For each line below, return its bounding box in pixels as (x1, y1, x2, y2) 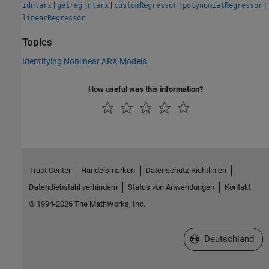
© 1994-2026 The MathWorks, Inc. (28, 199, 145, 209)
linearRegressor (22, 14, 85, 23)
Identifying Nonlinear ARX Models (22, 56, 147, 66)
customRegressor (114, 1, 177, 10)
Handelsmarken (80, 166, 135, 175)
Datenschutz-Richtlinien (145, 166, 226, 175)
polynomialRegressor (183, 1, 262, 10)
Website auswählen (189, 233, 267, 244)
